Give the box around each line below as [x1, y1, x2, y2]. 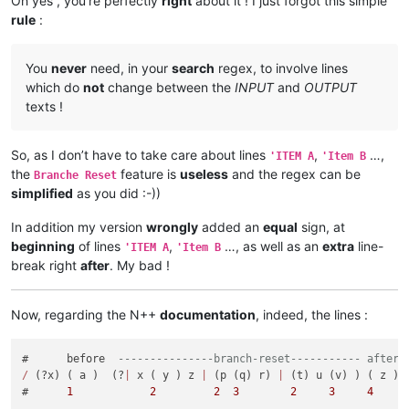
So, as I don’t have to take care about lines [11, 147, 269, 163]
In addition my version [11, 219, 146, 236]
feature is [117, 166, 180, 183]
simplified [11, 185, 73, 202]
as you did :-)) [73, 185, 161, 202]
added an [198, 219, 263, 236]
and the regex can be [228, 166, 361, 183]
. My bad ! [110, 257, 170, 274]
